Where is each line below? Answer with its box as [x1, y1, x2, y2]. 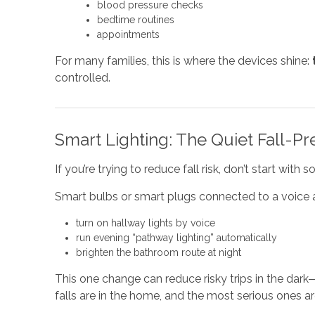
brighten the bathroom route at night [75, 247, 241, 258]
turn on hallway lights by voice [75, 217, 215, 229]
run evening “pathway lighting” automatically [75, 232, 277, 243]
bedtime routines [96, 14, 174, 25]
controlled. [54, 71, 110, 84]
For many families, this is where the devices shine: [54, 54, 312, 67]
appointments [96, 29, 160, 40]
